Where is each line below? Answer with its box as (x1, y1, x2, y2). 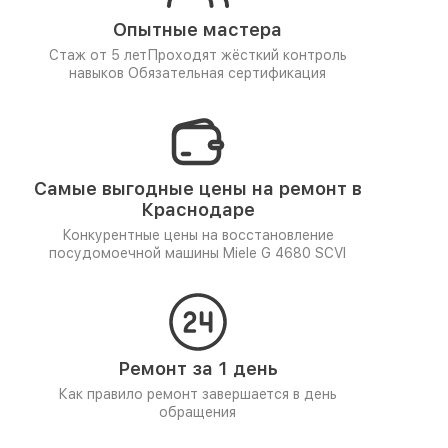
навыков (69, 65, 128, 81)
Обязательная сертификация (128, 65, 326, 81)
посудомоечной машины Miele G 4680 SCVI (49, 245, 346, 261)
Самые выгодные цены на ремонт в (33, 178, 362, 199)
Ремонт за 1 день (117, 358, 278, 379)
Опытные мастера (113, 19, 282, 40)
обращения (159, 404, 236, 420)
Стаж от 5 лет (48, 47, 147, 63)
